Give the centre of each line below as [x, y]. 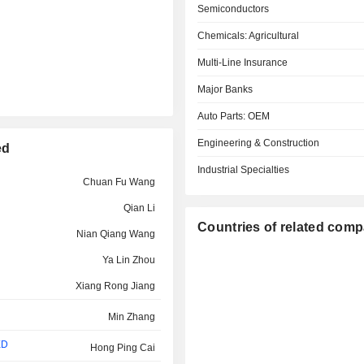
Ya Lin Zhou [128, 260]
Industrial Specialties [244, 170]
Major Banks [225, 89]
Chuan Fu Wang [119, 182]
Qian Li [139, 208]
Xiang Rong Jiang [115, 286]
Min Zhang [131, 317]
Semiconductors [234, 9]
